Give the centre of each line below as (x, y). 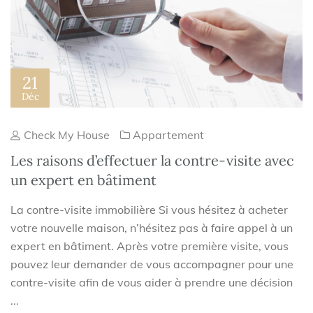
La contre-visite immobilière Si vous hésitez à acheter (149, 210)
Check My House (65, 135)
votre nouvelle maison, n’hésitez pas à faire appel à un (152, 228)
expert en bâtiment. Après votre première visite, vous (150, 246)
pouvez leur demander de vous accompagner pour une (152, 264)
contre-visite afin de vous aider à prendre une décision (152, 283)
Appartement (168, 135)
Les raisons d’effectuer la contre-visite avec (152, 161)
